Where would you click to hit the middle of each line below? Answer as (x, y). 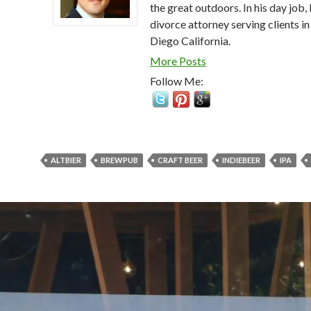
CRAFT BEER (180, 160)
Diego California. (190, 40)
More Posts (178, 60)
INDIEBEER (241, 160)
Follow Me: (177, 81)
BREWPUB (119, 160)
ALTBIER (66, 160)
